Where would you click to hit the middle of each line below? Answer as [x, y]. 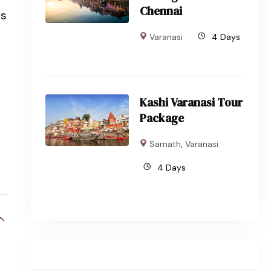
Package [162, 118]
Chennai [161, 11]
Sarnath [165, 144]
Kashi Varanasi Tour [191, 103]
